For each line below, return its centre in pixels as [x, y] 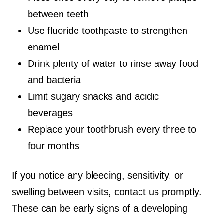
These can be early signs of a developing [100, 208]
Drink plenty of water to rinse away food [113, 64]
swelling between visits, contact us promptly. [107, 192]
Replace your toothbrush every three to [112, 130]
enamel [44, 47]
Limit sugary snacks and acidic [93, 97]
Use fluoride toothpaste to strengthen [108, 31]
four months [54, 146]
